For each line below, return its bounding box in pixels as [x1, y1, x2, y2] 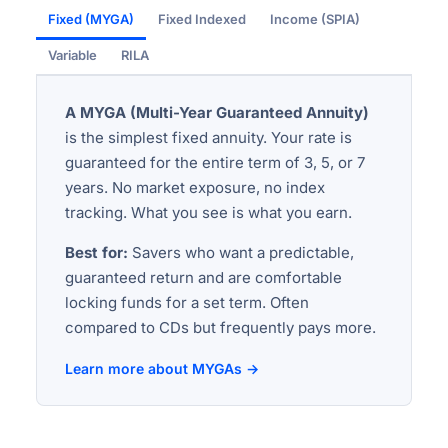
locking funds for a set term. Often [65, 293, 309, 313]
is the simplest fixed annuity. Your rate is [65, 128, 352, 148]
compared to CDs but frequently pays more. [65, 318, 376, 338]
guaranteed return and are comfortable [65, 268, 342, 288]
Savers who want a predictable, [128, 243, 354, 263]
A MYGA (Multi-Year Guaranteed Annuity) [65, 103, 369, 123]
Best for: [65, 243, 128, 263]
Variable [48, 47, 97, 64]
